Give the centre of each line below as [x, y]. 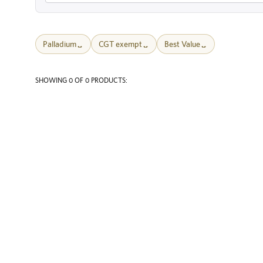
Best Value [182, 44]
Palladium [60, 44]
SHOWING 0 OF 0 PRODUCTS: [81, 81]
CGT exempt [120, 44]
